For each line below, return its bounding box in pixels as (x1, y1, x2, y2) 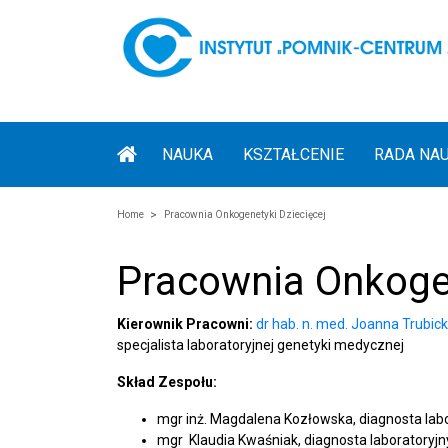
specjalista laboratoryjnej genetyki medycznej (117, 337, 404, 353)
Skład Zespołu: (117, 374, 217, 390)
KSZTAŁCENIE (243, 145, 344, 164)
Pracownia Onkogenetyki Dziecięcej (164, 209, 326, 220)
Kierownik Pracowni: (117, 316, 253, 332)
